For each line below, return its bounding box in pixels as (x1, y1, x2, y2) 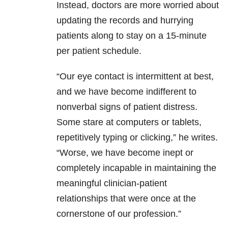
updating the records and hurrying (56, 15, 193, 26)
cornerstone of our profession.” (56, 209, 181, 219)
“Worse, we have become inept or (56, 148, 193, 158)
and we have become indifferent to (56, 87, 196, 97)
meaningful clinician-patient (56, 178, 167, 189)
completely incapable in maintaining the (56, 163, 216, 174)
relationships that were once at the (56, 193, 196, 204)
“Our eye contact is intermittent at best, (56, 71, 214, 82)
